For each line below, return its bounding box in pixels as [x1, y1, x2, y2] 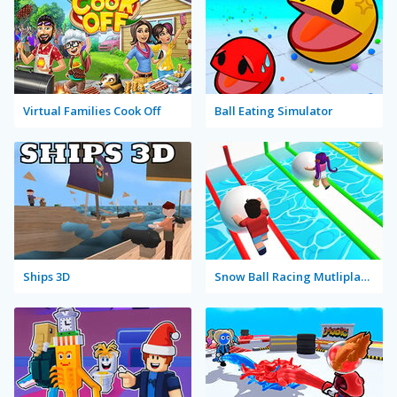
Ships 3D [23, 268, 70, 284]
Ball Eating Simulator [214, 102, 333, 119]
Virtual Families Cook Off [23, 102, 160, 119]
